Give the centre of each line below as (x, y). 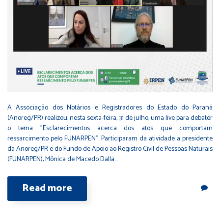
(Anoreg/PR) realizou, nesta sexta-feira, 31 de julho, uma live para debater (110, 118)
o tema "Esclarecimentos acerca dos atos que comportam (110, 128)
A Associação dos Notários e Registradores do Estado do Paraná (110, 108)
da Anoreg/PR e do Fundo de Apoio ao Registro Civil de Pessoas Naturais (110, 149)
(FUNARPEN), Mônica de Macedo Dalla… (62, 159)
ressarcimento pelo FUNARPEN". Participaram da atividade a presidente (110, 138)
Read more (47, 188)
